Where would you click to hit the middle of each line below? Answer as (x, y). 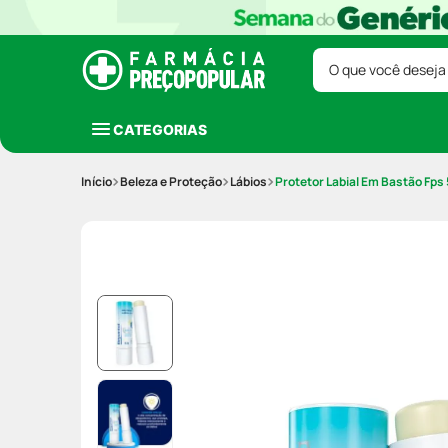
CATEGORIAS (160, 129)
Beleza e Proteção (171, 181)
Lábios (248, 181)
